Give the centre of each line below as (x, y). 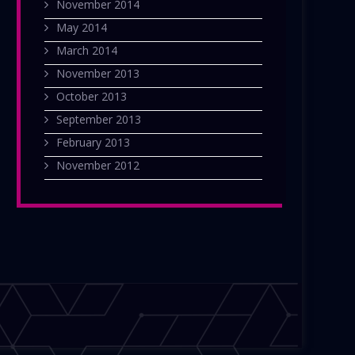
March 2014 (87, 51)
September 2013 (99, 120)
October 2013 (92, 97)
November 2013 (98, 74)
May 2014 (82, 28)
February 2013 (93, 143)
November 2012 (98, 166)
